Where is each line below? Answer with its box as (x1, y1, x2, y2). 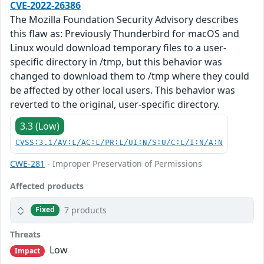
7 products (64, 204, 107, 216)
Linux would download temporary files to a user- (10, 41, 226, 54)
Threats (10, 228, 41, 240)
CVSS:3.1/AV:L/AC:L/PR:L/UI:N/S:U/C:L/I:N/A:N (15, 138, 223, 147)
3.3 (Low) (20, 119, 60, 133)
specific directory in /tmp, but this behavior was (10, 55, 222, 68)
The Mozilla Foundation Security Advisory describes (10, 12, 239, 26)
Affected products (10, 180, 84, 192)
